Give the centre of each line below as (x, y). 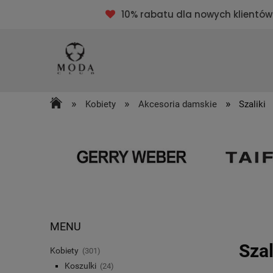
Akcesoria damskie (177, 104)
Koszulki (80, 266)
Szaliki (253, 104)
